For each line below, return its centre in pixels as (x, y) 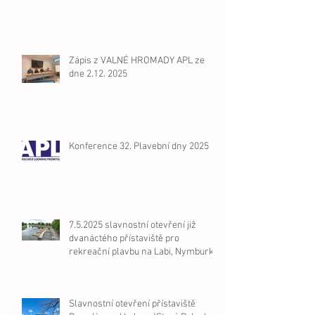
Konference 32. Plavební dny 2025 (139, 146)
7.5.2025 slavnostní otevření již (133, 225)
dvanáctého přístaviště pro (124, 238)
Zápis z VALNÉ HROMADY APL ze (137, 60)
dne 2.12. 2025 (98, 74)
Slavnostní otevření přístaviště (132, 304)
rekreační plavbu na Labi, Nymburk (141, 252)
